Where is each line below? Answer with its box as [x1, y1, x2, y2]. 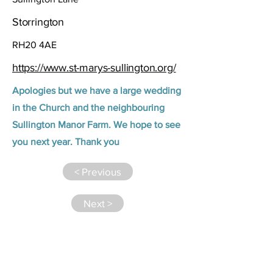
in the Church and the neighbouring [12, 102, 165, 113]
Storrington [12, 16, 65, 28]
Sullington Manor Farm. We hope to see [12, 119, 180, 130]
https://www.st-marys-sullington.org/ [12, 62, 176, 74]
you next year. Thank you [12, 136, 119, 147]
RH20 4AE [12, 40, 57, 50]
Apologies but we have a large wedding [12, 85, 181, 96]
